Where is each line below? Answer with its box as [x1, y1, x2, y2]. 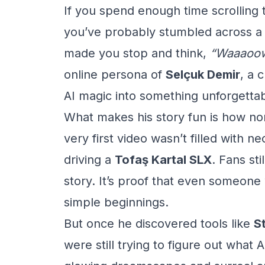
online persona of [64, 67, 166, 82]
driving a [64, 153, 115, 167]
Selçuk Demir [166, 67, 240, 82]
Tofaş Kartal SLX [115, 153, 212, 167]
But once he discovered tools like [64, 216, 254, 231]
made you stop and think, [64, 46, 210, 60]
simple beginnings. [64, 195, 169, 209]
